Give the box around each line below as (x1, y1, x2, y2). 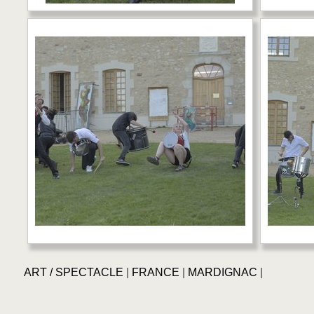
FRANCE (131, 266, 179, 278)
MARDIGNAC (187, 266, 257, 278)
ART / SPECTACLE (23, 266, 123, 278)
